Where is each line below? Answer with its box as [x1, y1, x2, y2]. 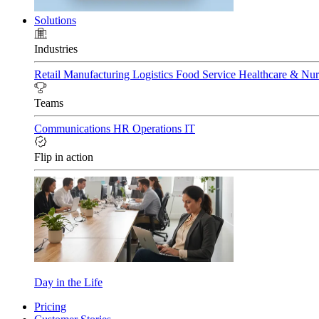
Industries [34, 43, 78, 55]
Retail [34, 68, 63, 80]
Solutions [34, 14, 76, 26]
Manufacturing [63, 68, 132, 80]
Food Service [176, 68, 239, 80]
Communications [34, 122, 113, 135]
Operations [132, 122, 184, 135]
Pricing [34, 300, 66, 313]
